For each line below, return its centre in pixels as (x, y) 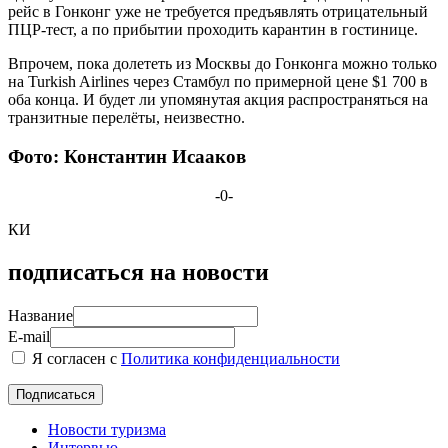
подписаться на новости (138, 271)
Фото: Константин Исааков (127, 157)
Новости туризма (107, 429)
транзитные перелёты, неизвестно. (126, 118)
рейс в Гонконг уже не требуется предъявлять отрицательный (218, 12)
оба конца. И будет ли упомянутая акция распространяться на (218, 100)
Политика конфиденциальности (230, 358)
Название (40, 315)
